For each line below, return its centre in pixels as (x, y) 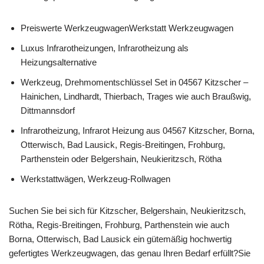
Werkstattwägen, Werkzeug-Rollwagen (95, 179)
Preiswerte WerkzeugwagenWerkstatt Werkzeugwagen (127, 28)
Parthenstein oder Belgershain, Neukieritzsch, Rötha (121, 159)
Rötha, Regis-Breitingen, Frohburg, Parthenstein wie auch (119, 225)
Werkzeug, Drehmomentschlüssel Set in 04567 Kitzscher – (134, 82)
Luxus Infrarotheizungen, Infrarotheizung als (105, 48)
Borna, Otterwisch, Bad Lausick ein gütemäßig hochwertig (120, 239)
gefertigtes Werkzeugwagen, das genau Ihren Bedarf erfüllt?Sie (130, 253)
